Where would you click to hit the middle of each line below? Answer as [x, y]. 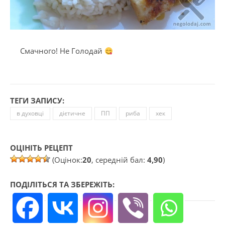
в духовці [30, 114]
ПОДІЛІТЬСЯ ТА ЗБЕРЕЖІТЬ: [62, 185]
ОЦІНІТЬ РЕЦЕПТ [41, 148]
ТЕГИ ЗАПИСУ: [37, 101]
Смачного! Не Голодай [62, 51]
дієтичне [72, 114]
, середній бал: [119, 160]
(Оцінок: [66, 160]
